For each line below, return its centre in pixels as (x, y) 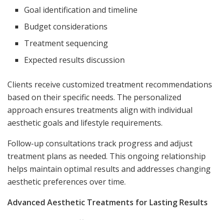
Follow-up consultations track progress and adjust (100, 143)
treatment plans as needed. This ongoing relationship (107, 156)
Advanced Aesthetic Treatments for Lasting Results (108, 202)
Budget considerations (66, 26)
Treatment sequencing (66, 43)
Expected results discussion (75, 60)
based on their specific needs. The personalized (94, 97)
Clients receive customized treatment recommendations (110, 84)
